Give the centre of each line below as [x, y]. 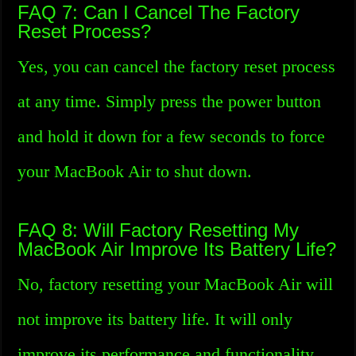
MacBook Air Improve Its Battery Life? [177, 249]
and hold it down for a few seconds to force [172, 136]
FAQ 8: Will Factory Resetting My [159, 230]
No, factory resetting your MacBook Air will [176, 284]
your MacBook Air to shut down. [135, 171]
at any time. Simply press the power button [170, 101]
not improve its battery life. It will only [155, 319]
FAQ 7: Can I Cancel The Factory [159, 12]
